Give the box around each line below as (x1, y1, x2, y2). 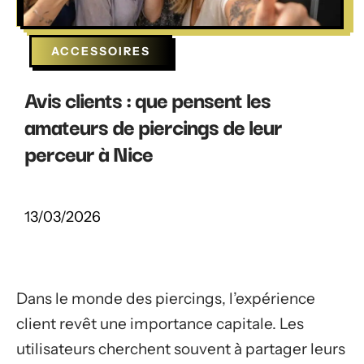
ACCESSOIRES (51, 44, 150, 58)
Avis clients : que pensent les (24, 82, 271, 115)
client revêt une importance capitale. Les (16, 314, 304, 333)
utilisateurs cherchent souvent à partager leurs (16, 340, 345, 358)
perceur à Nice (24, 136, 153, 169)
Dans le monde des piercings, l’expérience (16, 289, 315, 308)
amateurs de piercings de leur (24, 109, 282, 142)
